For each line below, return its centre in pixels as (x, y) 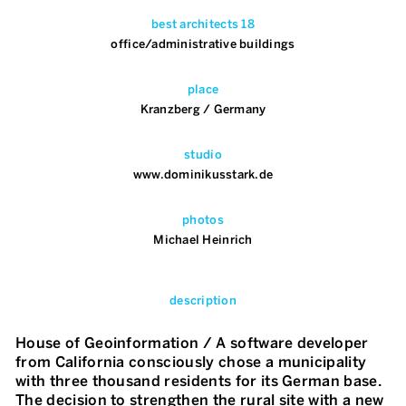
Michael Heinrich (203, 240)
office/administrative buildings (203, 44)
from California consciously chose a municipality (191, 362)
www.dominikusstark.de (203, 175)
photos (203, 220)
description (203, 301)
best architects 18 (203, 24)
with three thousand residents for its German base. (199, 382)
